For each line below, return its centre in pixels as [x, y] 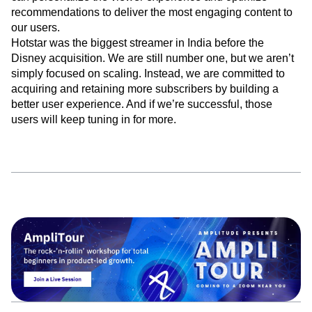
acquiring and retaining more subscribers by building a [145, 121]
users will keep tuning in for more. [94, 151]
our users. [36, 60]
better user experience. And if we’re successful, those [142, 136]
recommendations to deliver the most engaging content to [152, 44]
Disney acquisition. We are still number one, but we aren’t [153, 90]
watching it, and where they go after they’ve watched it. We [155, 14]
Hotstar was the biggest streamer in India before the [138, 75]
